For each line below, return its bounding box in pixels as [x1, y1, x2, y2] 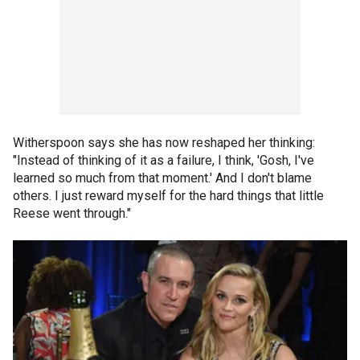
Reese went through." [13, 205, 131, 221]
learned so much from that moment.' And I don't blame [13, 170, 312, 186]
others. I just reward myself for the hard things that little [13, 187, 324, 203]
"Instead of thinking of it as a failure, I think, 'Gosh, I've [13, 152, 314, 168]
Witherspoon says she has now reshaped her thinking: [13, 134, 315, 150]
